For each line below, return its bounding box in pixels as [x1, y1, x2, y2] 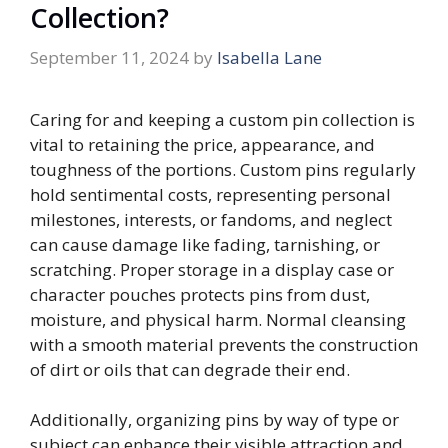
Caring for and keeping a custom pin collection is [30, 107, 415, 131]
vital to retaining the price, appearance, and [30, 132, 375, 156]
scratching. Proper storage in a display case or [30, 257, 394, 281]
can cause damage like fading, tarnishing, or [30, 232, 380, 256]
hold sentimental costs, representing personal [30, 182, 391, 206]
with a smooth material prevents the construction [30, 332, 418, 356]
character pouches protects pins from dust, [30, 282, 370, 306]
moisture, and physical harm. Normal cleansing [30, 307, 406, 331]
